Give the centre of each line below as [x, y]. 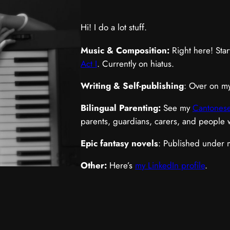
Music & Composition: [125, 50]
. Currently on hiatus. [136, 64]
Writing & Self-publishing [132, 86]
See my [177, 108]
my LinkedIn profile [170, 165]
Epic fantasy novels [119, 143]
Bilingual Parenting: [121, 108]
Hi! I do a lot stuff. [114, 27]
